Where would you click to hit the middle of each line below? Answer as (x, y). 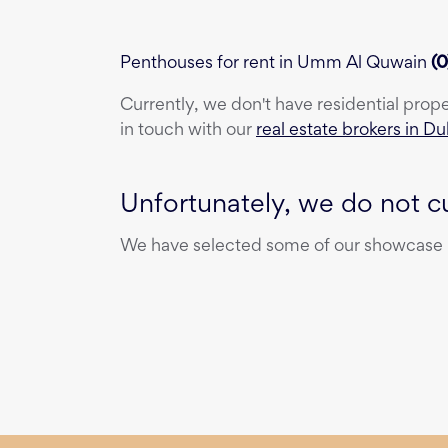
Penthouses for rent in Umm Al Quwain (273, 63)
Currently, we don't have (218, 106)
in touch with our (188, 131)
